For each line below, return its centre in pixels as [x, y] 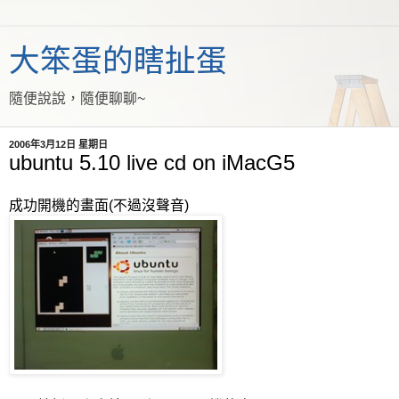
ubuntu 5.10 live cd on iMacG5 [152, 163]
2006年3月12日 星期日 [58, 144]
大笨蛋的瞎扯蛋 [118, 61]
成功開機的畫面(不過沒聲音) [99, 205]
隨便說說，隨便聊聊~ [77, 98]
